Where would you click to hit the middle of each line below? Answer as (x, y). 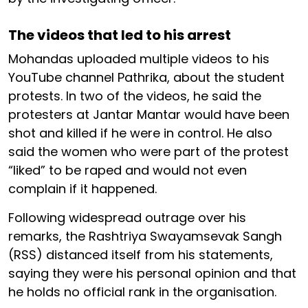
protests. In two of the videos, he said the (135, 96)
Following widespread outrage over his (127, 218)
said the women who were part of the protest (148, 152)
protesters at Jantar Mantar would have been (149, 114)
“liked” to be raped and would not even (128, 170)
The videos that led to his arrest (120, 35)
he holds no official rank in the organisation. (142, 292)
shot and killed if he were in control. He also (140, 133)
